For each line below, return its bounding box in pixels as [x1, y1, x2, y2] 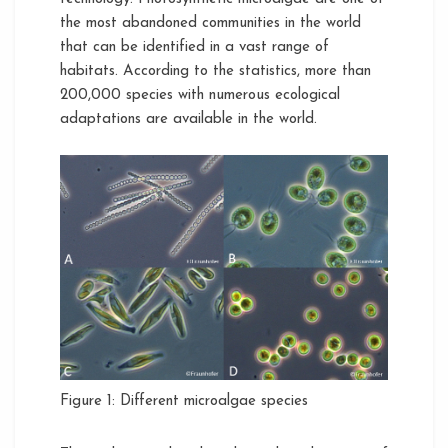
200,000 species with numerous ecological [60, 88, 340, 103]
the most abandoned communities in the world [60, 16, 361, 31]
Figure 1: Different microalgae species [60, 393, 308, 409]
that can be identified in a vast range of [60, 40, 329, 55]
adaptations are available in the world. [60, 112, 317, 127]
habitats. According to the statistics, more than [60, 64, 371, 79]
